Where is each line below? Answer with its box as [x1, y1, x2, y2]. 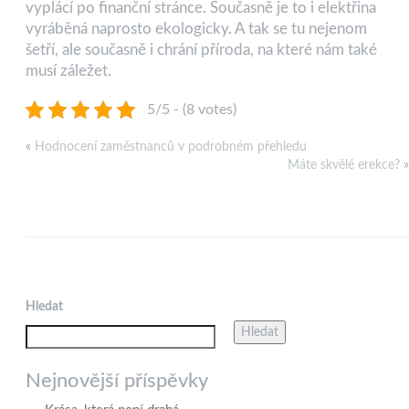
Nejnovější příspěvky [26, 370, 208, 391]
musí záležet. [26, 62, 111, 79]
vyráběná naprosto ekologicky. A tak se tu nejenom [26, 20, 367, 37]
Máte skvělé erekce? [288, 158, 400, 172]
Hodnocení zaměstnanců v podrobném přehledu [35, 140, 307, 153]
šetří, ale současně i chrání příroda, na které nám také [26, 41, 377, 58]
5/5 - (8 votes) [146, 101, 236, 117]
